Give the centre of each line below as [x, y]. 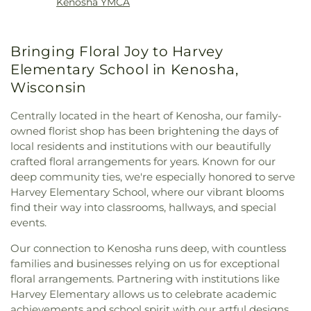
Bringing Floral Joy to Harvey [117, 52]
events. [28, 222]
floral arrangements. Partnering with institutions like [145, 278]
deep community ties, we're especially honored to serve [153, 176]
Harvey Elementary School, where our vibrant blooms [147, 192]
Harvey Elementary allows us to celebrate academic [143, 294]
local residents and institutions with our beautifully [141, 146]
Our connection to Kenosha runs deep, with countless [148, 248]
